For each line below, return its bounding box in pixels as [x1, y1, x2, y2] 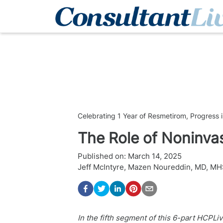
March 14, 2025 [128, 151, 182, 161]
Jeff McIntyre [78, 162, 124, 172]
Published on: [78, 151, 126, 161]
